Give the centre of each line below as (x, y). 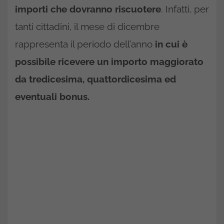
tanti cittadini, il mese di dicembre (87, 26)
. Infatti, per (185, 9)
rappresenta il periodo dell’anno (84, 44)
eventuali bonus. (53, 96)
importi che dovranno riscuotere (88, 9)
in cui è (170, 44)
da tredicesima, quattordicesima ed (95, 79)
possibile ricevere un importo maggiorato (109, 61)
